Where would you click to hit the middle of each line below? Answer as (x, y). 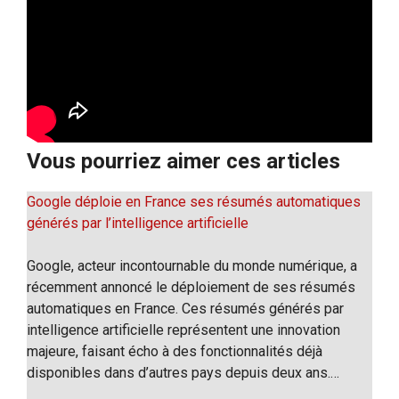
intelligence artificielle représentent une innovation (183, 330)
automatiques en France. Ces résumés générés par (185, 308)
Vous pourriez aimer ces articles (183, 161)
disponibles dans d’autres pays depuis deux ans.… (183, 372)
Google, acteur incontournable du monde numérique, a (192, 265)
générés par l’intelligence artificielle (138, 223)
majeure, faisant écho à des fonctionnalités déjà (175, 351)
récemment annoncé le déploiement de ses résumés (191, 287)
